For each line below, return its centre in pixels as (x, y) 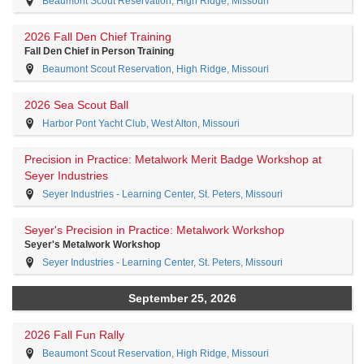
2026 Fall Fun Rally (74, 335)
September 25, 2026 (182, 298)
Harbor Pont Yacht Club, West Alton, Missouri (141, 123)
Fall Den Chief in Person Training (99, 51)
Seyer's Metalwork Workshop (92, 245)
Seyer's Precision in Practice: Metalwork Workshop (154, 230)
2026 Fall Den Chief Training (98, 37)
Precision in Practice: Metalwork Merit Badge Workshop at (173, 159)
